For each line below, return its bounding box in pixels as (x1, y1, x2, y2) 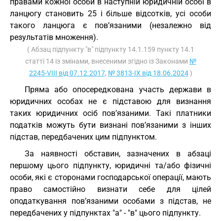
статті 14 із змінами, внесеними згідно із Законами (25, 57, 189, 65)
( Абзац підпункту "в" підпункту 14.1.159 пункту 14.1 (27, 45, 194, 53)
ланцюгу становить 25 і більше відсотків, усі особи (10, 9, 211, 18)
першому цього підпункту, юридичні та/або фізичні (10, 161, 211, 170)
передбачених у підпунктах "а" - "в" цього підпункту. (10, 208, 201, 218)
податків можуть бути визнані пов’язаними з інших (10, 120, 211, 130)
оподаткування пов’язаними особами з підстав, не (10, 196, 211, 206)
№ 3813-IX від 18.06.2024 (108, 69, 188, 77)
